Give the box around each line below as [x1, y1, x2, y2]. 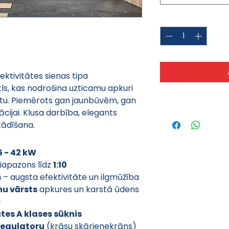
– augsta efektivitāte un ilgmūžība [1, 171, 139, 183]
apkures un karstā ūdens [37, 183, 141, 195]
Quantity [160, 12, 192, 22]
